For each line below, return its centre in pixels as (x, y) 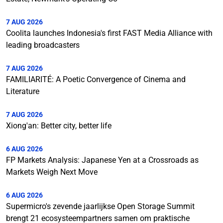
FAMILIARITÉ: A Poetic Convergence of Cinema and (96, 79)
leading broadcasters (43, 45)
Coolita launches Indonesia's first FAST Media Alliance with (109, 33)
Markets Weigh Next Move (52, 172)
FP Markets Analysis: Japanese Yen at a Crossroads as (102, 160)
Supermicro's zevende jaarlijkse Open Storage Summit (100, 206)
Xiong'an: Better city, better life (59, 126)
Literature (23, 91)
